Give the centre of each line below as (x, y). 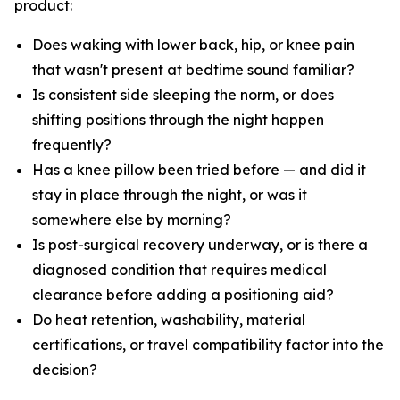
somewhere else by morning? (132, 220)
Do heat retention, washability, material (169, 320)
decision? (65, 370)
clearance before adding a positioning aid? (183, 295)
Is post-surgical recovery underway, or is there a (200, 245)
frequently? (72, 145)
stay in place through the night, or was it (170, 195)
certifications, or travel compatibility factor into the (208, 345)
